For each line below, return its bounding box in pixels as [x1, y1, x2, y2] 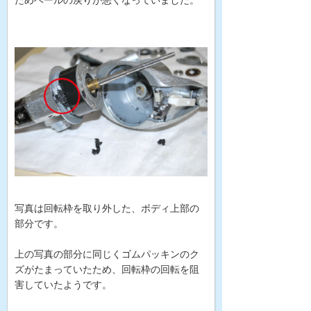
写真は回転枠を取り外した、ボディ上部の [15, 202, 199, 214]
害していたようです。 [15, 278, 112, 290]
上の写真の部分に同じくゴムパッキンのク [15, 248, 199, 260]
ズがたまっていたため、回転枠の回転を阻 [15, 263, 199, 275]
